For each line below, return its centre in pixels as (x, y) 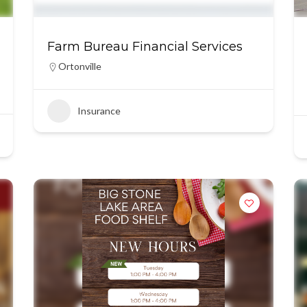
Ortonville (79, 66)
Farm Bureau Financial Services (145, 47)
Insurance (99, 111)
